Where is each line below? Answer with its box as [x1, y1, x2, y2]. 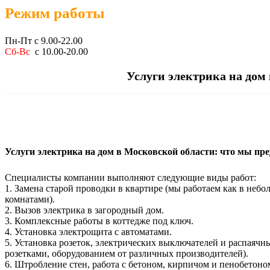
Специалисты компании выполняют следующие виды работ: [4, 172, 256, 183]
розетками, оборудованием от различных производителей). [4, 248, 248, 259]
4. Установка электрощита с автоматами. [4, 227, 172, 237]
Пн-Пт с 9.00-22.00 [4, 36, 83, 46]
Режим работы [4, 4, 105, 21]
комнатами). [4, 194, 55, 205]
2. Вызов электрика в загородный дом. [4, 205, 164, 216]
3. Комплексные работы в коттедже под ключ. [4, 216, 193, 227]
